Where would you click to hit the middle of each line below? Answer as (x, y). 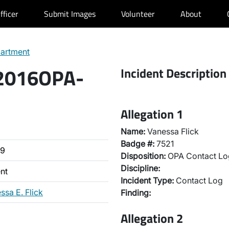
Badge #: (138, 144)
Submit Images (70, 14)
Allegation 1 (152, 114)
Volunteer (138, 14)
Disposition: (143, 156)
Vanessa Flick (172, 131)
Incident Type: (147, 180)
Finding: (136, 193)
